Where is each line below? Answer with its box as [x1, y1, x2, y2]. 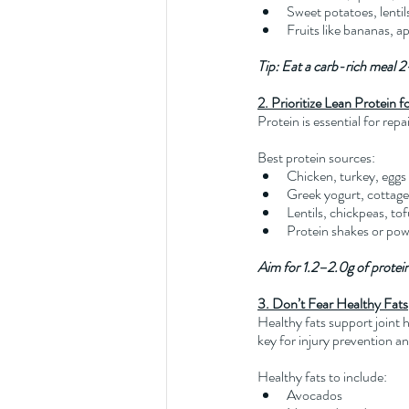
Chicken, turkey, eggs [287, 164, 406, 186]
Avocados [287, 383, 342, 405]
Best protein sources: [257, 146, 375, 168]
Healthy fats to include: [257, 365, 387, 387]
